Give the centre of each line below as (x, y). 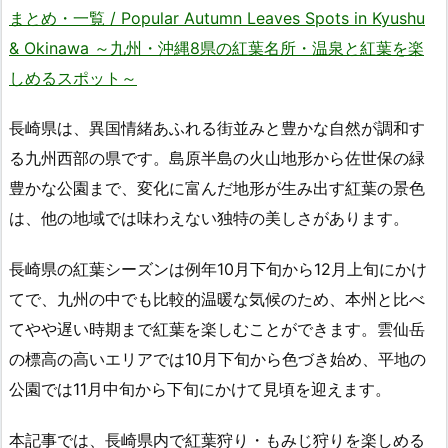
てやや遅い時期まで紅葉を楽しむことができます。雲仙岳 (217, 329)
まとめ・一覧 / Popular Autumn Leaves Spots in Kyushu (217, 17)
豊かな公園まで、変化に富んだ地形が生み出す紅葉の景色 (217, 188)
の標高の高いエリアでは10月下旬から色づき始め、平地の (217, 359)
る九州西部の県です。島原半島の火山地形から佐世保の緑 (217, 158)
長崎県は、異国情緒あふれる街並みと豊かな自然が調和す (217, 128)
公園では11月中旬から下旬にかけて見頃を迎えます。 (200, 389)
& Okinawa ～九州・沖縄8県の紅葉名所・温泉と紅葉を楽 (216, 47)
